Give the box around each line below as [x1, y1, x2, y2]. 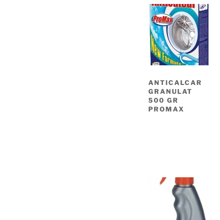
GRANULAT [148, 87, 192, 96]
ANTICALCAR [148, 79, 202, 87]
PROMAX [148, 105, 185, 113]
